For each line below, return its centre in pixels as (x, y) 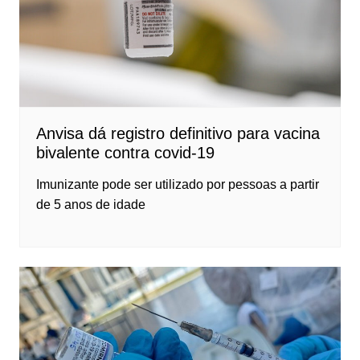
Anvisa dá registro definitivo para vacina (178, 133)
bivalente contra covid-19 (125, 152)
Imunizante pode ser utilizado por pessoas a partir (177, 184)
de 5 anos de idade (90, 204)
